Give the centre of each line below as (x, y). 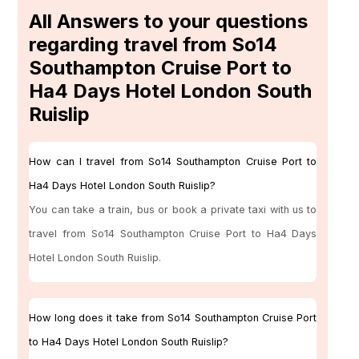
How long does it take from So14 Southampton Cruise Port (173, 318)
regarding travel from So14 (153, 45)
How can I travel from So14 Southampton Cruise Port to (173, 162)
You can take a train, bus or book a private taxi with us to (173, 210)
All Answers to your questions (169, 22)
